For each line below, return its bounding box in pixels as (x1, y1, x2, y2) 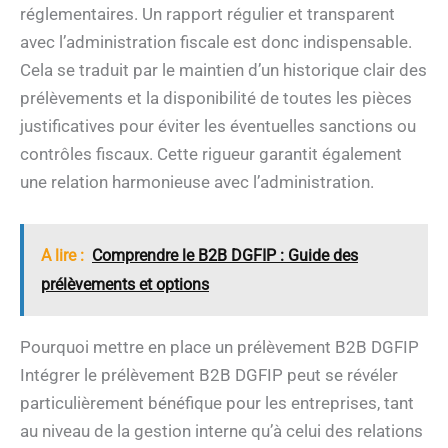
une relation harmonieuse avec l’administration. (20, 172, 374, 193)
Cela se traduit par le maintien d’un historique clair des (20, 60, 427, 81)
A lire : (41, 245, 84, 265)
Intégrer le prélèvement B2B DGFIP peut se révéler (20, 364, 398, 385)
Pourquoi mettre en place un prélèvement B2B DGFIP (20, 336, 419, 357)
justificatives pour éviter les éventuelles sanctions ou (20, 116, 416, 137)
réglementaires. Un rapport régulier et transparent (20, 4, 395, 25)
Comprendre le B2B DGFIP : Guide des (92, 245, 358, 265)
